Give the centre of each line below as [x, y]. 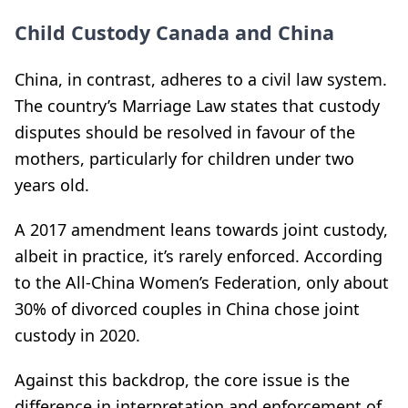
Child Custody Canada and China [174, 32]
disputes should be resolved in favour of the [185, 132]
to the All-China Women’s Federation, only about [202, 282]
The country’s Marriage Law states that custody [197, 106]
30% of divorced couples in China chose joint [187, 309]
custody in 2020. [77, 335]
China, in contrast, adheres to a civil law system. [201, 79]
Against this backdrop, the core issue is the [182, 380]
